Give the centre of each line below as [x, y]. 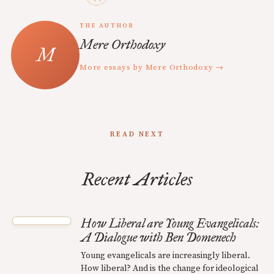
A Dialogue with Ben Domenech [158, 238]
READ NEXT [137, 135]
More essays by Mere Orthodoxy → [152, 68]
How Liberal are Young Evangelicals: [170, 224]
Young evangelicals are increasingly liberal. [165, 256]
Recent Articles [137, 180]
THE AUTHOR [107, 26]
